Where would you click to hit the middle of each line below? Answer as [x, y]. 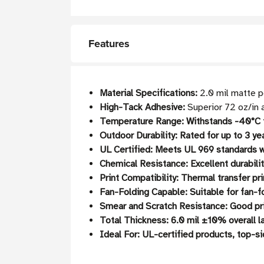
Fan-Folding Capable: [144, 192]
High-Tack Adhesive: [143, 108]
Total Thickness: [134, 221]
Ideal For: [120, 235]
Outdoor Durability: [139, 136]
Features [109, 44]
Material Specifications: [149, 93]
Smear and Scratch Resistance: [164, 207]
